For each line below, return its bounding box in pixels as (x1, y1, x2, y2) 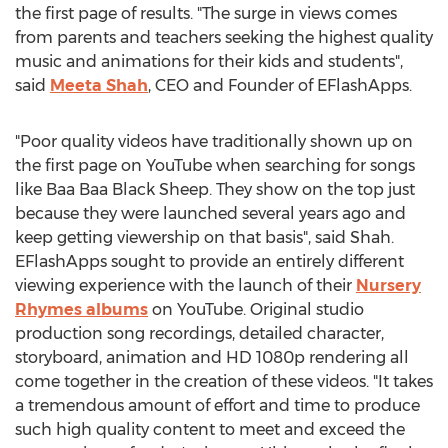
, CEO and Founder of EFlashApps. (148, 76, 412, 95)
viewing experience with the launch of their (15, 276, 356, 295)
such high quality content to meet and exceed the (15, 420, 405, 439)
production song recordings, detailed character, (15, 324, 384, 343)
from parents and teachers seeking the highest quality (15, 28, 433, 47)
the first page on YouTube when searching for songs (15, 156, 415, 175)
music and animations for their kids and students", (15, 52, 403, 71)
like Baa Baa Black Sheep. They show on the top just (15, 180, 415, 199)
